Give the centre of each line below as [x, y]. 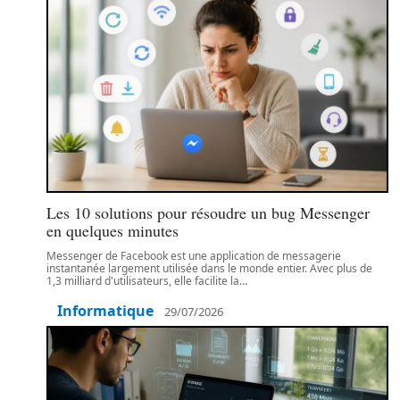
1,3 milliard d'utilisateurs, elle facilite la [143, 281]
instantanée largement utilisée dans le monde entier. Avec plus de [209, 268]
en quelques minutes [112, 230]
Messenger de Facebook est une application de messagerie [194, 256]
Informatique [105, 311]
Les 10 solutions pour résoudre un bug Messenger [208, 212]
